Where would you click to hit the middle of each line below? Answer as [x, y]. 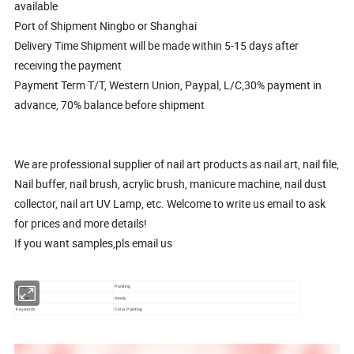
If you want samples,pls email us [94, 243]
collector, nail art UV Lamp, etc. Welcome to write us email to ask [170, 203]
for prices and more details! [81, 223]
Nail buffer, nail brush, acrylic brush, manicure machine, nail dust [171, 183]
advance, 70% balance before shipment [110, 104]
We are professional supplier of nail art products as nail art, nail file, [177, 164]
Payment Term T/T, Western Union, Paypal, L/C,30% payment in [168, 85]
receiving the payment [68, 65]
